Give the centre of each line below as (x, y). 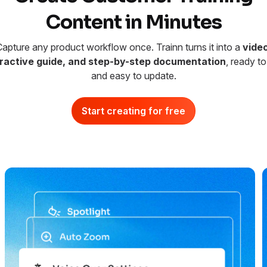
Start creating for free (133, 111)
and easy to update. (133, 76)
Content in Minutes (133, 22)
